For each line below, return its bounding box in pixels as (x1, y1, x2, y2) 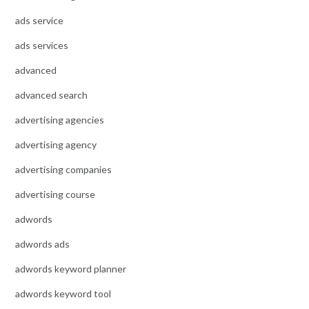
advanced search (15, 88, 88, 101)
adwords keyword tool (15, 287, 111, 299)
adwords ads (15, 237, 70, 250)
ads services (15, 39, 68, 51)
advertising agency (15, 138, 97, 150)
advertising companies (15, 163, 112, 175)
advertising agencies (15, 113, 104, 126)
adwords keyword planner (15, 262, 126, 275)
